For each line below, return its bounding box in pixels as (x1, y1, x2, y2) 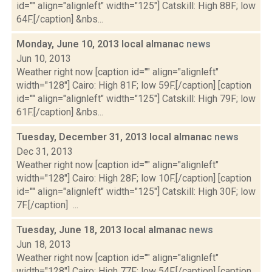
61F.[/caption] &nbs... (16, 106, 103, 118)
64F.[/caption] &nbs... (16, 13, 103, 25)
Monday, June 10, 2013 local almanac (16, 38, 186, 50)
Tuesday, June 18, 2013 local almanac (16, 224, 189, 236)
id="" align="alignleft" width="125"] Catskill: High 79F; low (16, 93, 256, 104)
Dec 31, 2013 (16, 146, 73, 157)
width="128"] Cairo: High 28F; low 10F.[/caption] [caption (16, 172, 251, 184)
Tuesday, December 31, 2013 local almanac (16, 131, 214, 143)
